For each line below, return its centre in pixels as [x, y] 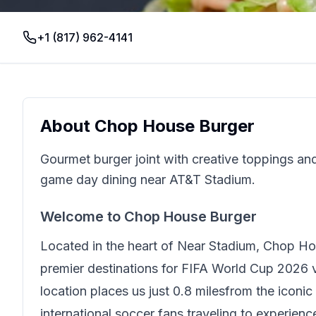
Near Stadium [217, 246]
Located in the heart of [109, 246]
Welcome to [82, 217]
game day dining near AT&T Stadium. [148, 180]
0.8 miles [199, 291]
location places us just [107, 291]
